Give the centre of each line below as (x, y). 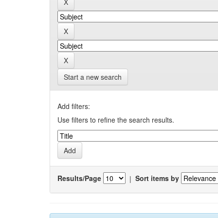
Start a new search (93, 77)
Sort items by (157, 178)
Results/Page (79, 178)
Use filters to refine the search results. (116, 119)
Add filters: (74, 106)
